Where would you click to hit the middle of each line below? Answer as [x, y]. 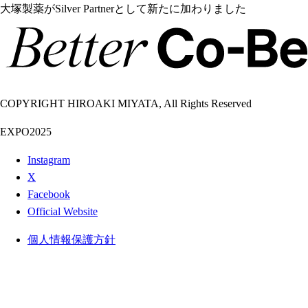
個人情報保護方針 [71, 239]
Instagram [49, 159]
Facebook [49, 194]
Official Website [63, 211]
